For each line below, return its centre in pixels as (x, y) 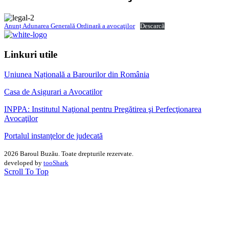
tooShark (56, 163)
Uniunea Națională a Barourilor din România (77, 74)
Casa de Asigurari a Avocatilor (53, 91)
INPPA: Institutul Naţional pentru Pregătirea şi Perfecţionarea (103, 109)
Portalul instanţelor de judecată (53, 135)
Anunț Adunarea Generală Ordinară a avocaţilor (70, 26)
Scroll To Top (26, 171)
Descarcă (152, 26)
